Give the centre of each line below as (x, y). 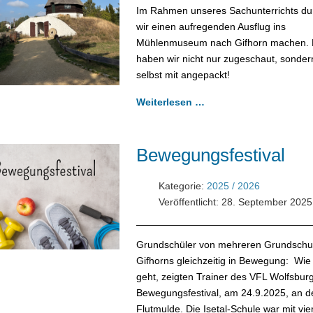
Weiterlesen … (170, 102)
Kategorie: (181, 185)
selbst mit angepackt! (183, 74)
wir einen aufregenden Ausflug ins (211, 26)
